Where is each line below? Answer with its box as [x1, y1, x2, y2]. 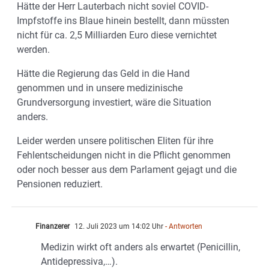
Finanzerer [35, 222, 70, 231]
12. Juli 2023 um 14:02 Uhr [73, 222, 163, 231]
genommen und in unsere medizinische [17, 82, 183, 94]
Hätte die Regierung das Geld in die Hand [17, 68, 190, 80]
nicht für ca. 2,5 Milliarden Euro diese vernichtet [17, 29, 217, 41]
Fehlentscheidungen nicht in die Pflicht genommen [17, 150, 231, 162]
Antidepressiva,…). [41, 256, 118, 268]
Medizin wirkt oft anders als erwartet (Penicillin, [41, 241, 240, 253]
